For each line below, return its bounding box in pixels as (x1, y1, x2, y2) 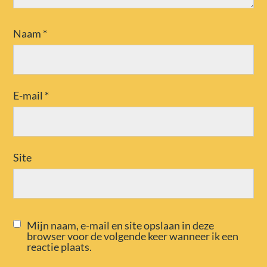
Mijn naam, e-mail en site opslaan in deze (27, 219, 215, 232)
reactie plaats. (27, 240, 92, 254)
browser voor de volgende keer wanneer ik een (27, 229, 239, 243)
